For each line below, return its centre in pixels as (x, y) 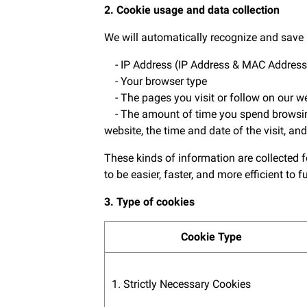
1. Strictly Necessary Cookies (181, 284)
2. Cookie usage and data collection (192, 10)
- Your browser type (156, 81)
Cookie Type (211, 237)
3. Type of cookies (149, 202)
